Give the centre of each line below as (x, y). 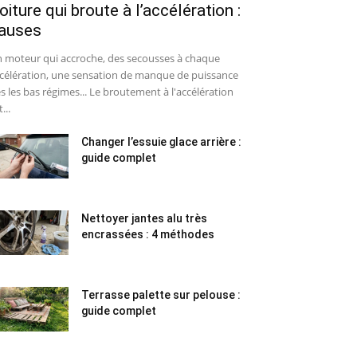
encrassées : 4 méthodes (148, 234)
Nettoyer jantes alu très (144, 218)
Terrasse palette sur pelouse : (161, 295)
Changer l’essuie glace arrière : (161, 142)
